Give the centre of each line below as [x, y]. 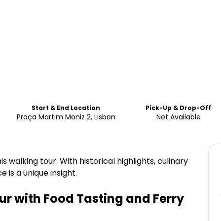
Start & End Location [66, 108]
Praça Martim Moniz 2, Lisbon [66, 117]
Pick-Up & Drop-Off [179, 108]
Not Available [178, 117]
